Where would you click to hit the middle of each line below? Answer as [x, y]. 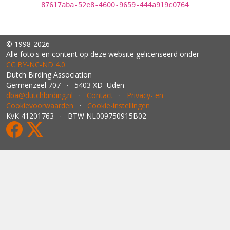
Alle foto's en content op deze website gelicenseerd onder [103, 54]
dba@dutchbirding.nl [40, 95]
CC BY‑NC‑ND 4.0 [36, 64]
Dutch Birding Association [49, 75]
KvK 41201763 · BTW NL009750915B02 [76, 116]
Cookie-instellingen [119, 106]
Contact [100, 95]
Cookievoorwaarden [40, 106]
